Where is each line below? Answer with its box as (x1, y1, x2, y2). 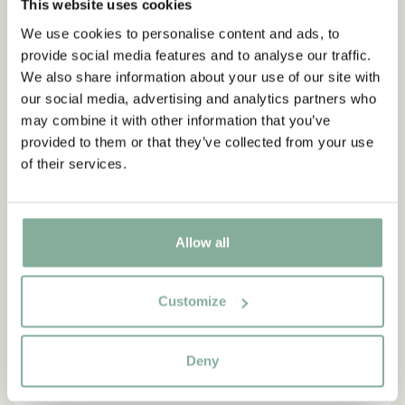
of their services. (21, 155, 127, 171)
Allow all (175, 234, 230, 250)
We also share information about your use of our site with (21, 69, 381, 84)
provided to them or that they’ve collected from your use (21, 134, 373, 149)
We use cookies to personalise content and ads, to (21, 25, 340, 41)
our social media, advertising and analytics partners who (21, 90, 376, 106)
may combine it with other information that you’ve (21, 112, 331, 127)
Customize (158, 293, 227, 309)
